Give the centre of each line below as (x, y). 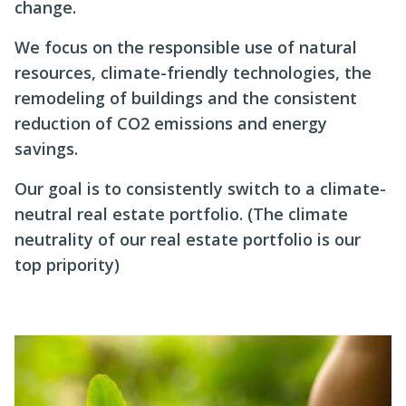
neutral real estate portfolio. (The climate (181, 214)
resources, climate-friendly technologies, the (193, 72)
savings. (46, 149)
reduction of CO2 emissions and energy (171, 123)
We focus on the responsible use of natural (186, 47)
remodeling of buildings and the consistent (186, 98)
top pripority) (67, 265)
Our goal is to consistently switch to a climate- (200, 188)
